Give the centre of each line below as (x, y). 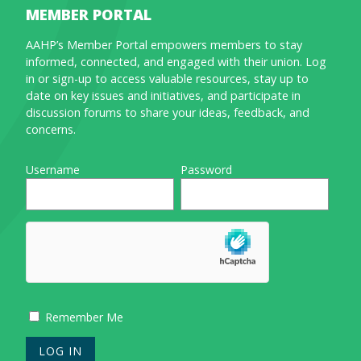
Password (206, 169)
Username (53, 169)
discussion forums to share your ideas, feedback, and (168, 112)
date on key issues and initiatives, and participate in (163, 95)
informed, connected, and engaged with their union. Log (176, 61)
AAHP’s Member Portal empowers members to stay (164, 44)
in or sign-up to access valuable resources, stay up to (167, 78)
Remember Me (83, 317)
